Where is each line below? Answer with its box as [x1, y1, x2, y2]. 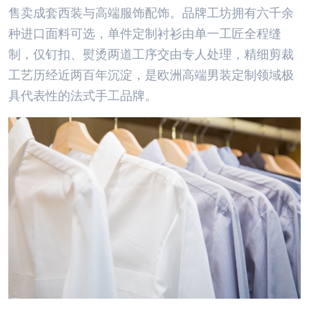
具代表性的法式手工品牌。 [8, 89, 157, 103]
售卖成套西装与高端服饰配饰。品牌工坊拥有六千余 [8, 6, 294, 20]
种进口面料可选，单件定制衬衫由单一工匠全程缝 [8, 27, 281, 41]
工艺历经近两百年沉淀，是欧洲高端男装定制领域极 [8, 68, 294, 82]
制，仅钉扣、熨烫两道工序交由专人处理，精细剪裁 [8, 48, 294, 61]
